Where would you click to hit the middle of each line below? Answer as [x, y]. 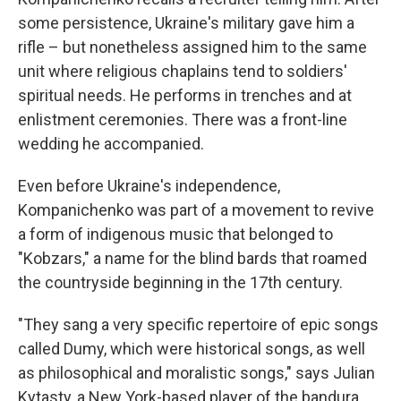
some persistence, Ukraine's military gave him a [186, 23]
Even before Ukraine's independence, [149, 186]
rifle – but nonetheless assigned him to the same [192, 47]
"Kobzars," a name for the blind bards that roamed [192, 259]
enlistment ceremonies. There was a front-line [183, 120]
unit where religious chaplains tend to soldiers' [183, 72]
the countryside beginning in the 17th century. [180, 283]
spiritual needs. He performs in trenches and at [185, 96]
